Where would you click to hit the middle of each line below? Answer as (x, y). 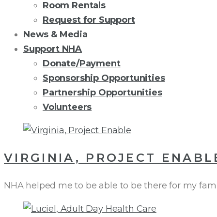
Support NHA (53, 49)
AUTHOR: (59, 138)
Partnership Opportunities (102, 93)
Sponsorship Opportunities (104, 78)
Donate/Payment (82, 63)
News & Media (55, 34)
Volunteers (67, 107)
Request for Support (89, 20)
